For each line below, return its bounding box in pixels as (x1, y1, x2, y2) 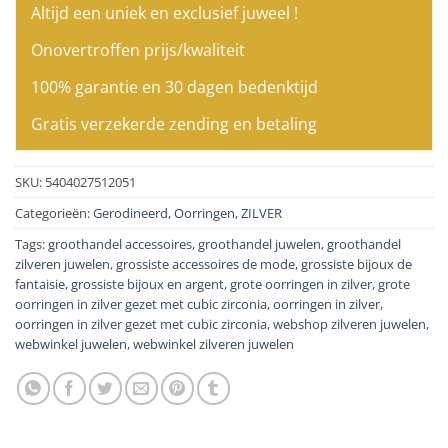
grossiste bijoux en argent (71, 274, 224, 293)
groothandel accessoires (48, 234, 192, 253)
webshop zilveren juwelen (273, 314, 426, 333)
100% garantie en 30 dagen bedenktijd (31, 75, 318, 98)
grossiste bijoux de (301, 254, 412, 273)
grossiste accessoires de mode (116, 254, 295, 273)
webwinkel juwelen (15, 334, 127, 353)
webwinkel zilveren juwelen (133, 334, 294, 353)
